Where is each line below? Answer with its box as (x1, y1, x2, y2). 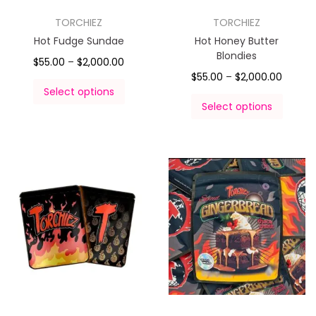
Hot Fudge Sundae (33, 33, 124, 48)
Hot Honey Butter (195, 33, 279, 48)
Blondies (217, 48, 257, 63)
